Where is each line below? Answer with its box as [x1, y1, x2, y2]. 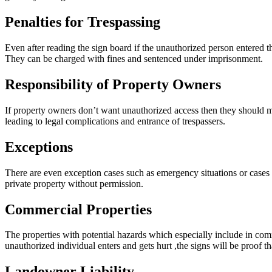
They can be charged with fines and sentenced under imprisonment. [5, 53, 263, 64]
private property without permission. [5, 178, 143, 189]
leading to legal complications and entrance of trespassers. [5, 115, 225, 126]
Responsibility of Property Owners [5, 76, 221, 92]
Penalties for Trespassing [5, 14, 160, 30]
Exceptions [5, 138, 73, 155]
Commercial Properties [5, 201, 152, 217]
